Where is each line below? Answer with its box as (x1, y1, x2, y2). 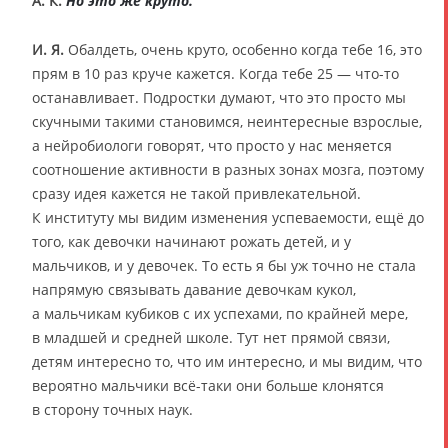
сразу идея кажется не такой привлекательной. (32, 183, 361, 203)
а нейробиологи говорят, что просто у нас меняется (32, 135, 392, 155)
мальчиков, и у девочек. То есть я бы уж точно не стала (32, 255, 416, 275)
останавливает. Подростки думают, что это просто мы (32, 87, 406, 107)
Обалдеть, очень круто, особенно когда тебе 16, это (64, 39, 422, 59)
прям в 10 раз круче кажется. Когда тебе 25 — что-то (32, 63, 399, 83)
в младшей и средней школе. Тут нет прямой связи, (32, 327, 390, 347)
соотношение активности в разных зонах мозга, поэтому (32, 159, 424, 179)
